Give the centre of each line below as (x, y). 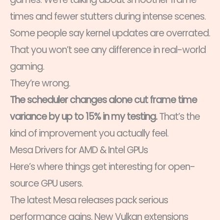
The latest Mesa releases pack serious (89, 200)
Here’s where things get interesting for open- (102, 166)
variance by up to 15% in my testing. (83, 116)
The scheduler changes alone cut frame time (103, 100)
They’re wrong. (40, 83)
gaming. (27, 66)
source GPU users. (46, 183)
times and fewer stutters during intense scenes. (108, 16)
